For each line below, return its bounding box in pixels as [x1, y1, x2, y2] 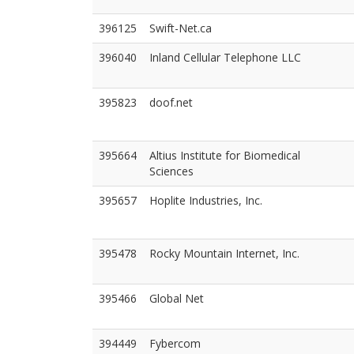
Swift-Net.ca [149, 21, 212, 36]
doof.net [149, 95, 193, 110]
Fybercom [149, 336, 201, 351]
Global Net [149, 291, 204, 306]
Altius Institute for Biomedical [149, 148, 300, 163]
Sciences [149, 164, 194, 179]
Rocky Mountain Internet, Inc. [149, 246, 299, 261]
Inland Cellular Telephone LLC [149, 50, 301, 65]
